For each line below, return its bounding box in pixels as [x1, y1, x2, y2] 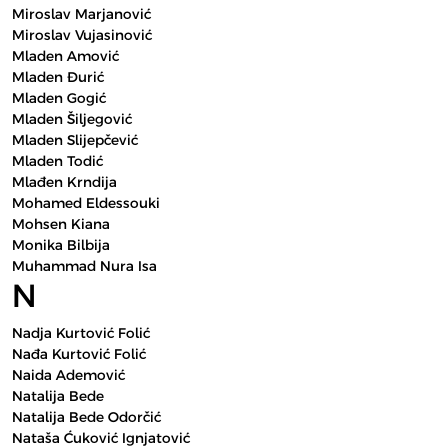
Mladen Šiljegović [12, 110, 132, 128]
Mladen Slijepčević [12, 131, 138, 149]
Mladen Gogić [12, 89, 106, 107]
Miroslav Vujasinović [12, 26, 152, 44]
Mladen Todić [12, 152, 103, 170]
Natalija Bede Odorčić [12, 408, 161, 426]
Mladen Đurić [12, 68, 104, 86]
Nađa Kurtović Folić [12, 345, 146, 363]
